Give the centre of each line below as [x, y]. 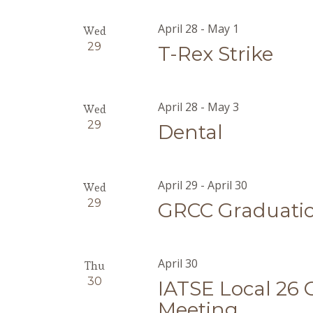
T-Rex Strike [216, 54]
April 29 [178, 185]
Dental [191, 132]
